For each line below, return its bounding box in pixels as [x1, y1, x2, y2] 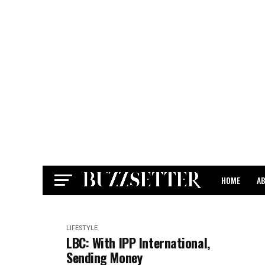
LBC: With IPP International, [66, 233, 210, 252]
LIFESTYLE [66, 224, 98, 232]
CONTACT [221, 205, 253, 218]
